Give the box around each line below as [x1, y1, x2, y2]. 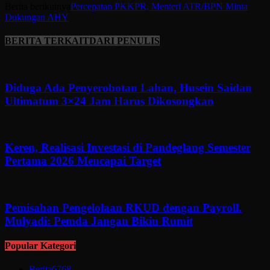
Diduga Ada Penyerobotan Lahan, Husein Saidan [5, 81, 252, 94]
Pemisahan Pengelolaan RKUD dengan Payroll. [5, 201, 242, 214]
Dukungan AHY [5, 11, 69, 22]
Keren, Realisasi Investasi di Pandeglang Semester [5, 141, 251, 154]
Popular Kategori [5, 240, 76, 251]
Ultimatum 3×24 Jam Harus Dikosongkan [5, 94, 214, 107]
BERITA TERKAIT [5, 35, 89, 46]
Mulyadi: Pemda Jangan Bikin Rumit [5, 214, 193, 227]
